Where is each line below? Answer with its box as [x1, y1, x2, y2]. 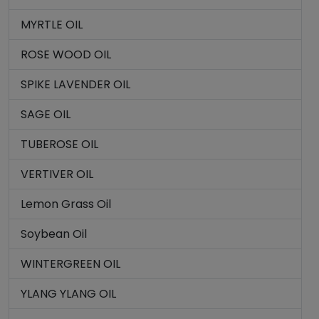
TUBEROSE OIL [21, 136, 98, 152]
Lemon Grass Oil [21, 196, 111, 212]
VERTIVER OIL [21, 166, 93, 182]
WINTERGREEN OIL [21, 256, 120, 272]
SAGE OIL [21, 106, 70, 122]
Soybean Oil [21, 226, 87, 242]
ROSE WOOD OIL [21, 46, 111, 63]
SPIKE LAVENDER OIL [21, 76, 130, 93]
